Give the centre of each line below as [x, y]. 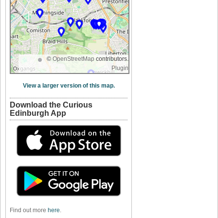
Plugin [120, 68]
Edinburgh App [38, 113]
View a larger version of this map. [69, 85]
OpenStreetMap [73, 59]
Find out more [29, 210]
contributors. [111, 59]
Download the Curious [51, 105]
